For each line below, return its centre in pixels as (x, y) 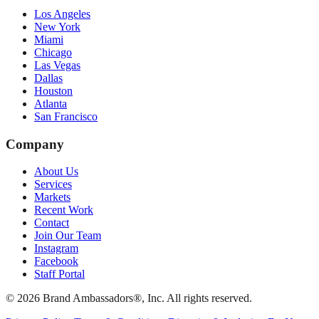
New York (57, 27)
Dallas (48, 78)
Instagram (56, 249)
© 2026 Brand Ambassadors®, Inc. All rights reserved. (129, 298)
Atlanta (51, 104)
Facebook (56, 261)
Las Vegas (57, 65)
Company (35, 144)
